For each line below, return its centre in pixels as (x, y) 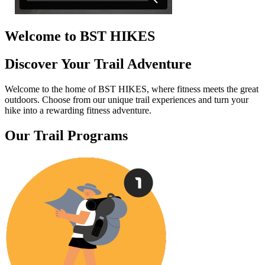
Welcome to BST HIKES (80, 36)
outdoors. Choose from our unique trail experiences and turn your (127, 99)
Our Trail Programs (66, 135)
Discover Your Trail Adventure (98, 64)
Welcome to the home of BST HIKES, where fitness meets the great (132, 89)
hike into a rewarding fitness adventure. (78, 110)
